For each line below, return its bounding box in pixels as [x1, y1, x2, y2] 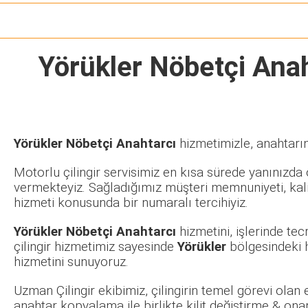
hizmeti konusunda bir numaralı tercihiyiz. [14, 195, 248, 211]
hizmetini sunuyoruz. [14, 254, 129, 270]
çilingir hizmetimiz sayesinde [14, 239, 177, 255]
